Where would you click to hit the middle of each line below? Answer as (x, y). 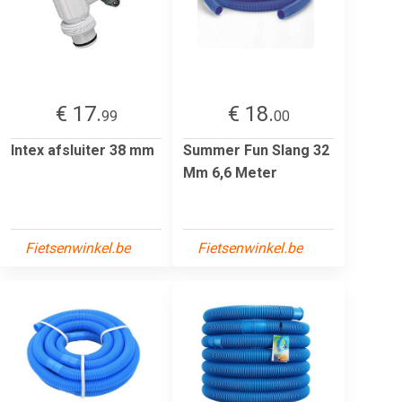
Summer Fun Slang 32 (256, 150)
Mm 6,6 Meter (230, 172)
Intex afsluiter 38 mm (83, 150)
